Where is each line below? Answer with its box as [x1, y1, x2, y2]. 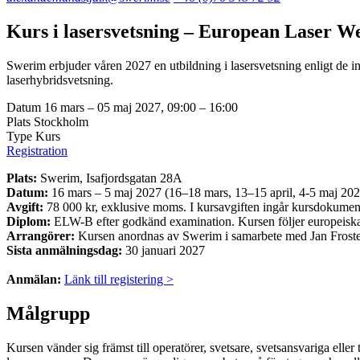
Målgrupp [6, 302, 90, 324]
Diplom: [6, 214, 51, 228]
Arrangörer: [6, 228, 78, 243]
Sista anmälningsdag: [6, 243, 122, 257]
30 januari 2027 [122, 243, 205, 257]
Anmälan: [6, 272, 64, 286]
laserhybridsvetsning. [6, 72, 113, 87]
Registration [6, 143, 67, 157]
